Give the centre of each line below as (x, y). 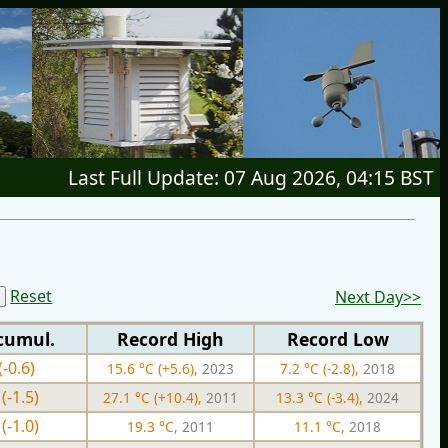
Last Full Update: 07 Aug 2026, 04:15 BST (251, 177)
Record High (170, 338)
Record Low (337, 338)
